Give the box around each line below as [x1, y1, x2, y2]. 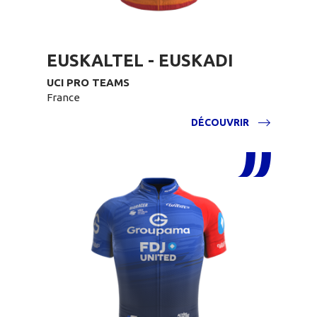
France [47, 91, 80, 103]
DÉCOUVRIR [191, 117, 249, 128]
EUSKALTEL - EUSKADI [47, 51, 234, 70]
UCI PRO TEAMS [47, 76, 129, 88]
